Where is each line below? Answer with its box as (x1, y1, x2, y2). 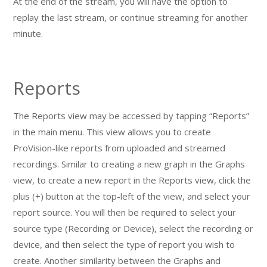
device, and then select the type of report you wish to (13, 238, 235, 250)
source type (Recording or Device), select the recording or (13, 222, 254, 234)
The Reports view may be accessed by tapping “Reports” (13, 109, 250, 122)
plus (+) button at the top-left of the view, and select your (13, 190, 251, 202)
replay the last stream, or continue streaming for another (13, 11, 249, 23)
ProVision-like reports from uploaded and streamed (13, 141, 226, 154)
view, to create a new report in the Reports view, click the (13, 173, 252, 186)
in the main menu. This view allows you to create (13, 125, 212, 138)
